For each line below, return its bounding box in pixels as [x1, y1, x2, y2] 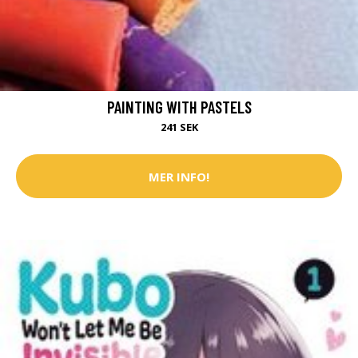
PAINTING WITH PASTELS [106, 97, 252, 117]
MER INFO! [149, 168, 209, 185]
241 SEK [160, 120, 198, 135]
